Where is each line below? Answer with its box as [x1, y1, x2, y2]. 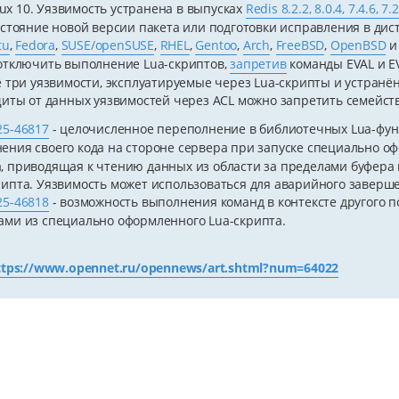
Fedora [15, 37, 55, 54]
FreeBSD [275, 37, 325, 54]
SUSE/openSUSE [61, 37, 154, 54]
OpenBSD [330, 37, 387, 54]
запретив [230, 55, 287, 73]
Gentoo [195, 37, 238, 54]
